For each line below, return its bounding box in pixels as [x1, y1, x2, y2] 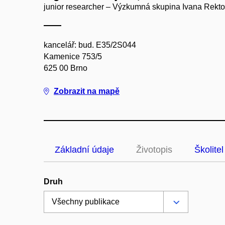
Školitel [194, 145, 223, 155]
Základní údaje [55, 145, 114, 155]
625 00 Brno [44, 64, 87, 72]
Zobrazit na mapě [54, 87, 120, 95]
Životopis [136, 145, 172, 155]
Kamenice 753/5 [44, 52, 102, 61]
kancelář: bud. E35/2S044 [44, 41, 136, 49]
